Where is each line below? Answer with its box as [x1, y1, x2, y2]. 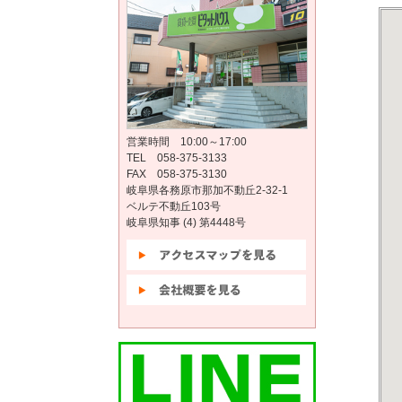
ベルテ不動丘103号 [127, 200, 221, 213]
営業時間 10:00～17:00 [127, 135, 247, 148]
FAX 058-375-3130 [127, 168, 227, 180]
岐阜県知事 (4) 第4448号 [127, 216, 246, 229]
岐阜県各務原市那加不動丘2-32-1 [127, 184, 288, 197]
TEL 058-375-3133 [127, 152, 227, 164]
